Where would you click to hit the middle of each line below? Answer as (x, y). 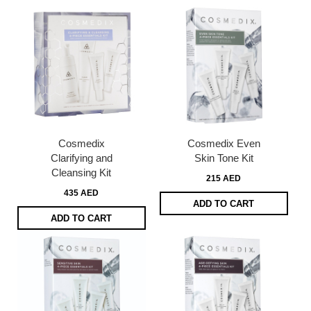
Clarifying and (81, 158)
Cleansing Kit (82, 173)
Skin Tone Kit (224, 158)
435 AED (82, 193)
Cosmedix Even (224, 144)
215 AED (224, 179)
